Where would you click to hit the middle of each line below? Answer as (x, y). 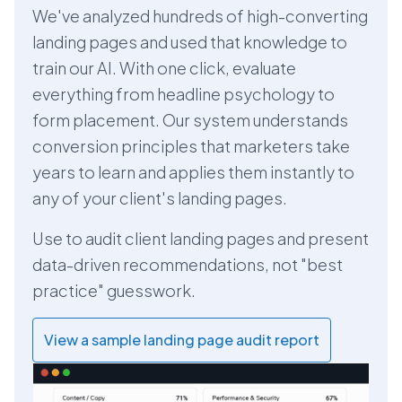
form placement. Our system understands (190, 119)
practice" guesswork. (114, 290)
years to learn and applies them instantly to (193, 171)
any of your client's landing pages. (160, 197)
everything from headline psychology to (184, 93)
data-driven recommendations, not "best (188, 264)
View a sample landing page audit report (182, 339)
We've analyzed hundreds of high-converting (200, 15)
